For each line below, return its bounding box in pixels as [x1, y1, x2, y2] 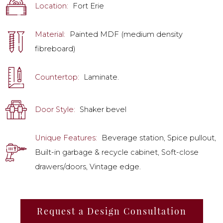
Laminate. [84, 73, 119, 82]
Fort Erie [73, 1, 104, 11]
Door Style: [35, 105, 77, 114]
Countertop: [35, 73, 81, 82]
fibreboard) [35, 44, 76, 54]
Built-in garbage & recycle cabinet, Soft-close [35, 148, 199, 157]
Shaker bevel [80, 105, 126, 114]
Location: [35, 1, 70, 11]
